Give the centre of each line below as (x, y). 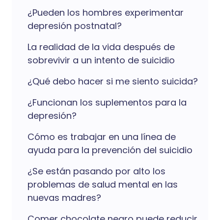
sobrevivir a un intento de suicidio (101, 60)
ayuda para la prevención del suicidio (110, 150)
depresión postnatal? (75, 26)
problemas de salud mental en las (103, 184)
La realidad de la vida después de (101, 47)
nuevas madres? (64, 198)
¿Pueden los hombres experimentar (106, 13)
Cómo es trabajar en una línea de (102, 137)
